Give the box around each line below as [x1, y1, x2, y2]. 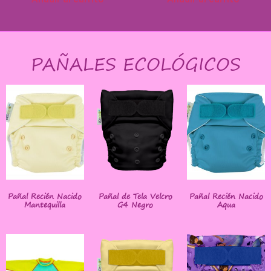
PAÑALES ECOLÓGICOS [30, 49, 241, 79]
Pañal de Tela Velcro [98, 189, 172, 203]
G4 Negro [117, 198, 154, 211]
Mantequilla [24, 198, 66, 211]
